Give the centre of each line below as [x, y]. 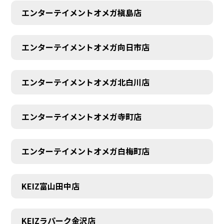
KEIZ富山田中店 [50, 186]
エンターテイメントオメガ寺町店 [81, 117]
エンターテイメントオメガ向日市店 [85, 47]
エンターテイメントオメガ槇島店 [81, 13]
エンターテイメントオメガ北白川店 [85, 82]
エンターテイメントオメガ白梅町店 [85, 151]
